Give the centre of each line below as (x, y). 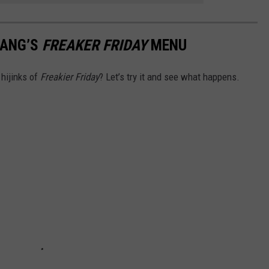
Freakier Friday (70, 77)
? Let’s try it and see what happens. (169, 77)
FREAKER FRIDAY (95, 45)
